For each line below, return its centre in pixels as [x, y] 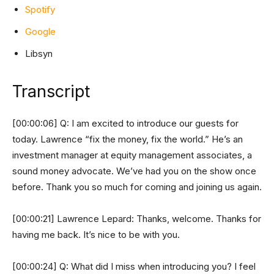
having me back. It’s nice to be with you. [96, 234]
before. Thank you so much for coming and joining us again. [137, 187]
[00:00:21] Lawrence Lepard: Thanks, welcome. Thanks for [137, 218]
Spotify [40, 9]
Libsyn [39, 53]
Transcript [51, 91]
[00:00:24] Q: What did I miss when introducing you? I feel [134, 266]
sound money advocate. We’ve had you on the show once [134, 171]
